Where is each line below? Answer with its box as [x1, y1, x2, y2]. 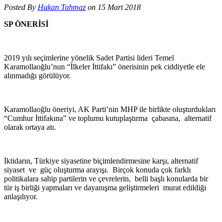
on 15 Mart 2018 [86, 2, 141, 11]
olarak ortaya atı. [4, 122, 56, 131]
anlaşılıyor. [4, 192, 38, 201]
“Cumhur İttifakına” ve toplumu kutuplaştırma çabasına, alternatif [4, 113, 214, 122]
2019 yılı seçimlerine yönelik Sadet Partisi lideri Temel [4, 53, 174, 62]
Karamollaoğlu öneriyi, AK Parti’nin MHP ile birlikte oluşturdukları [4, 105, 216, 113]
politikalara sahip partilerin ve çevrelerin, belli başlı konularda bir [4, 174, 208, 183]
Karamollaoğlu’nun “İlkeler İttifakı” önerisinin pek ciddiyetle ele [4, 62, 205, 71]
